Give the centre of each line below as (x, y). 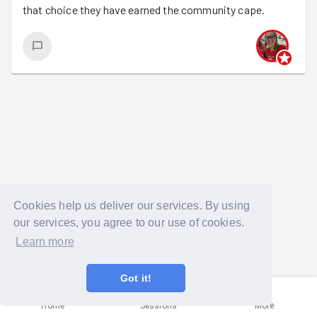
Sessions (158, 306)
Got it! (136, 278)
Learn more (45, 242)
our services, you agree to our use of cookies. (129, 222)
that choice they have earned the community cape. (144, 10)
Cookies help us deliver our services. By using (132, 205)
